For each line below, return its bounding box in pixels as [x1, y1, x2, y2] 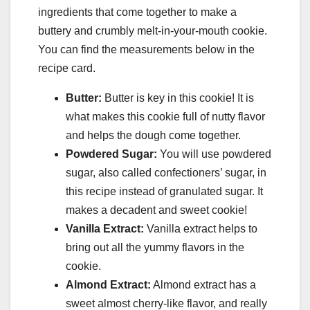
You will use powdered [157, 147, 271, 160]
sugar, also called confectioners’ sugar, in [66, 166, 266, 179]
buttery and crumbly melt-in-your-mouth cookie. [38, 24, 267, 37]
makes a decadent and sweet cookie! [66, 203, 247, 216]
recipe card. [38, 62, 95, 74]
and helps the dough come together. [66, 129, 241, 141]
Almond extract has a [151, 278, 256, 291]
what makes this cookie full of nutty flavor [66, 110, 265, 122]
